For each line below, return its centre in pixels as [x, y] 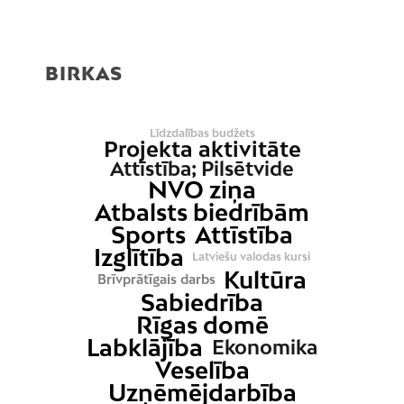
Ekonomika [264, 347]
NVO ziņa [202, 189]
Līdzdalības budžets [202, 133]
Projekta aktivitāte [202, 148]
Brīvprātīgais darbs [156, 280]
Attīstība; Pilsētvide [202, 168]
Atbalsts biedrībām [202, 212]
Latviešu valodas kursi [252, 257]
